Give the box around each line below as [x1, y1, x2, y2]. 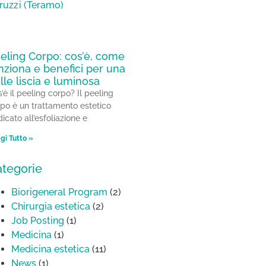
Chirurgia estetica [11, 201, 90, 213]
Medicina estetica [11, 243, 90, 255]
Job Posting [11, 215, 64, 227]
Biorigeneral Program [11, 186, 107, 198]
